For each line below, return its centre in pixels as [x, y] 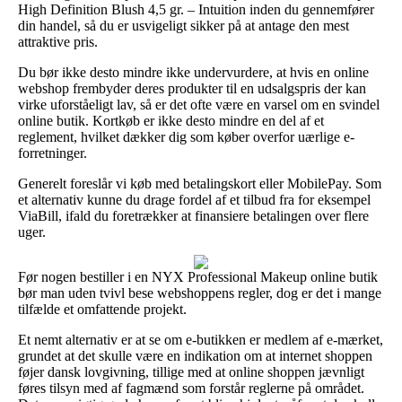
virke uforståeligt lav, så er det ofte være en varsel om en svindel [199, 104]
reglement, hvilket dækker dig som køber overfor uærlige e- [186, 136]
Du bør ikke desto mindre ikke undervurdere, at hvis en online [193, 72]
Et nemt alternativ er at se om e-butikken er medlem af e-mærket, [201, 339]
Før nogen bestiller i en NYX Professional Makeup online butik [198, 276]
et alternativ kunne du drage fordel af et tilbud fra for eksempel [194, 199]
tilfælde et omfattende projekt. [102, 309]
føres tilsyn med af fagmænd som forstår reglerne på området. [191, 388]
